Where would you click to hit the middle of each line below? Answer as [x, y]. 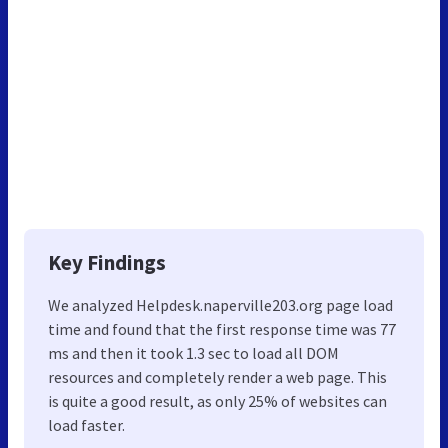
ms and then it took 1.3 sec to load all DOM [193, 352]
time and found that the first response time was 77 [222, 328]
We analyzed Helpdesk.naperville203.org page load [220, 304]
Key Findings [107, 262]
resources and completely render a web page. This [217, 376]
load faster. [86, 424]
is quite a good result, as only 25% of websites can [217, 400]
